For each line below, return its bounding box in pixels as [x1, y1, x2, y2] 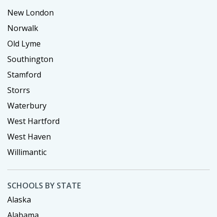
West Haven [7, 131, 51, 142]
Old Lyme [7, 38, 41, 49]
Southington [7, 54, 53, 65]
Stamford [7, 69, 41, 80]
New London [7, 7, 54, 18]
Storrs [7, 85, 30, 96]
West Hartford [7, 116, 60, 127]
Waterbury [7, 100, 46, 111]
